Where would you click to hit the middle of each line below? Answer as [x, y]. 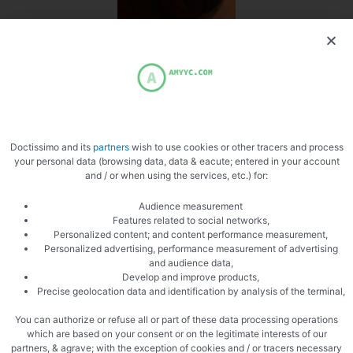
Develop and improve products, [191, 277]
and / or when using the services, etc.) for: [176, 175]
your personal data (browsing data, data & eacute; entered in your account [176, 161]
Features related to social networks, [191, 220]
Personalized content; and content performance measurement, [191, 234]
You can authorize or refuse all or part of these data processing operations [176, 319]
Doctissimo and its [51, 147]
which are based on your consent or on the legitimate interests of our [176, 333]
